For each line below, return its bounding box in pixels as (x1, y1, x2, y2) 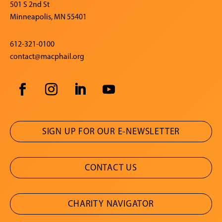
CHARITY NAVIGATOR (68, 198, 154, 209)
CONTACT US (85, 162, 137, 173)
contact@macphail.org (10, 51, 84, 61)
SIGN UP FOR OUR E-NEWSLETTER (42, 125, 180, 137)
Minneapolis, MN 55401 (10, 11, 87, 21)
